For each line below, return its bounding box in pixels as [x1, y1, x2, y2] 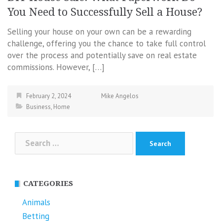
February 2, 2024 [26, 92, 71, 101]
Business [26, 103, 51, 111]
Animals [22, 196, 50, 208]
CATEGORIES [23, 179, 73, 188]
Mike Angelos [101, 92, 139, 101]
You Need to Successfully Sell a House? [7, 6, 202, 19]
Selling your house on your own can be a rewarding [7, 26, 191, 37]
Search [14, 132, 39, 143]
